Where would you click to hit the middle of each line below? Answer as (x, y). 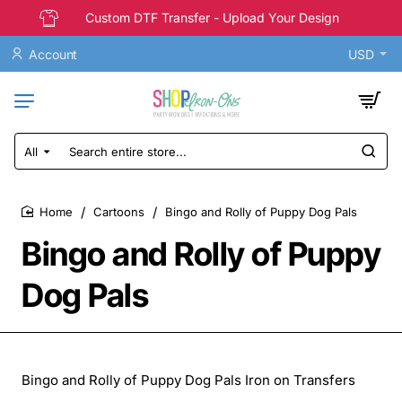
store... (36, 192)
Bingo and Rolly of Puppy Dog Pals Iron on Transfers (188, 380)
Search (37, 158)
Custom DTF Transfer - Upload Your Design (212, 17)
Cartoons (119, 212)
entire (33, 175)
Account (53, 54)
